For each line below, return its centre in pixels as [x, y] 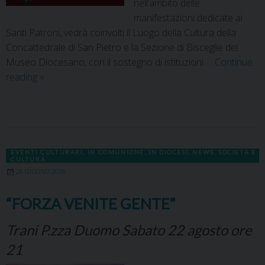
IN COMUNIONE [116, 152]
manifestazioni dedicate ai [188, 18]
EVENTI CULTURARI [47, 152]
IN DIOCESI [169, 152]
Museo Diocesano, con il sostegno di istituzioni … [110, 62]
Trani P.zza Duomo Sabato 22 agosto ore [129, 230]
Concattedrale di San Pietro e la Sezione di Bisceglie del [122, 48]
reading [23, 77]
